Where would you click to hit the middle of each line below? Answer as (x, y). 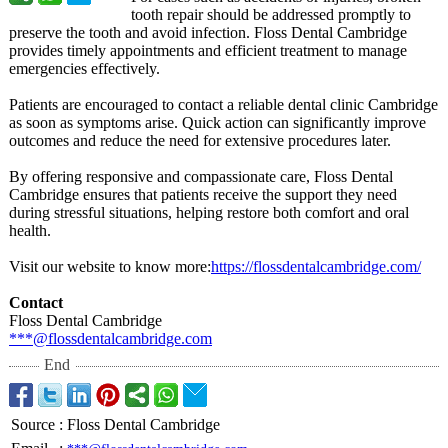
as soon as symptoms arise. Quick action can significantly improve (217, 122)
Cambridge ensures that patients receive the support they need (203, 194)
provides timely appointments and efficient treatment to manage (208, 50)
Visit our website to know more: (110, 266)
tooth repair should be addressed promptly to (271, 14)
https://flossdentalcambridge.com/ (316, 266)
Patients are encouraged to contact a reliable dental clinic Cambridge (223, 104)
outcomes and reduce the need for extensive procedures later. (200, 140)
